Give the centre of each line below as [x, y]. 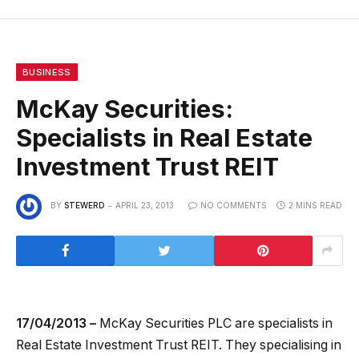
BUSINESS [47, 72]
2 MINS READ [315, 206]
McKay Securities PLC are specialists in [214, 323]
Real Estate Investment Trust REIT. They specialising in [179, 345]
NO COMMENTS [234, 206]
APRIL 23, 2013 [145, 206]
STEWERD [85, 206]
